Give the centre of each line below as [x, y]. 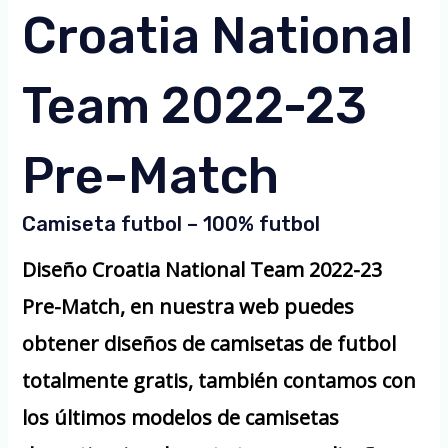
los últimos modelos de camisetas [181, 417]
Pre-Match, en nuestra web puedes [188, 306]
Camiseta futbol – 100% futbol [171, 223]
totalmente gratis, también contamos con [219, 380]
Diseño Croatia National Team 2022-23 [202, 269]
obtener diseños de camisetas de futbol [209, 343]
